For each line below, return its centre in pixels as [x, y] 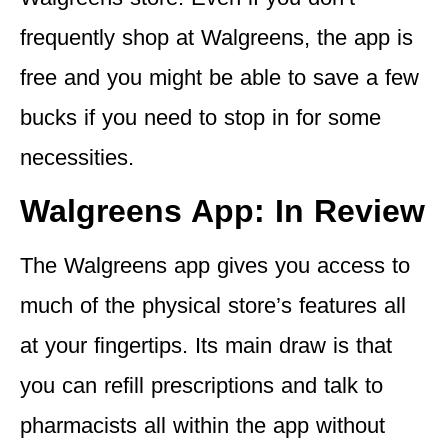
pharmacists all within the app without [202, 426]
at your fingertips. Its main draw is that [206, 346]
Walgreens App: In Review [222, 211]
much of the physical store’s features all [213, 306]
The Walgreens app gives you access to [215, 266]
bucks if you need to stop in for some [200, 117]
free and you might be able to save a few [219, 77]
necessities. [77, 157]
